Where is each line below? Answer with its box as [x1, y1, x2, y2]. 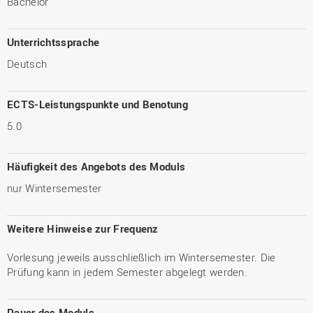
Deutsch [7, 57, 48, 71]
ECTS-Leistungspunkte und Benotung [7, 97, 188, 111]
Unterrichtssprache [7, 35, 100, 49]
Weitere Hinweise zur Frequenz [7, 221, 159, 235]
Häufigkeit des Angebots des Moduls [7, 159, 186, 173]
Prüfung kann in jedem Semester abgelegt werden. [7, 265, 248, 279]
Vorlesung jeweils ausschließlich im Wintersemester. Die [7, 250, 276, 264]
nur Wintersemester [7, 181, 102, 195]
